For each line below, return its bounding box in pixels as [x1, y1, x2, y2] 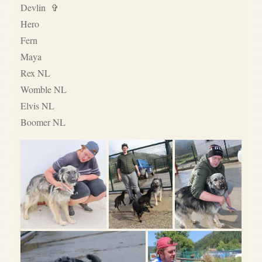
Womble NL [20, 82, 67, 95]
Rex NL [20, 66, 50, 79]
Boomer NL [20, 115, 65, 128]
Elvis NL [20, 99, 54, 112]
